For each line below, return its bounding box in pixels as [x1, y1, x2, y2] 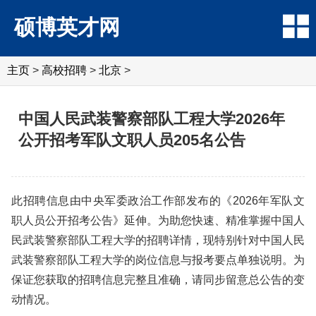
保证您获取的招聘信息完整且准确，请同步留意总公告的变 [11, 274, 305, 286]
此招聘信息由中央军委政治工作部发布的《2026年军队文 [11, 195, 305, 207]
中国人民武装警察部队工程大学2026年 [18, 110, 285, 128]
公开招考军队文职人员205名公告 [18, 131, 245, 149]
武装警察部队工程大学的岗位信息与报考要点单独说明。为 [11, 254, 305, 266]
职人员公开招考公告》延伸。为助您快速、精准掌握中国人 [11, 214, 305, 226]
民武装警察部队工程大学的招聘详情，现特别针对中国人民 [11, 234, 305, 246]
